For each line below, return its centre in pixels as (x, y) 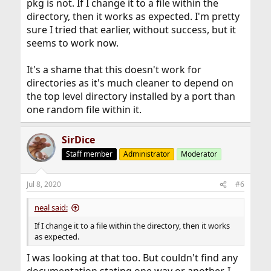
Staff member (89, 154)
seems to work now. (72, 43)
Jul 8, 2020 (44, 184)
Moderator (199, 154)
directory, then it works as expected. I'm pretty (133, 16)
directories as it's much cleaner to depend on (130, 83)
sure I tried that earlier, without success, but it (131, 30)
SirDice (78, 140)
